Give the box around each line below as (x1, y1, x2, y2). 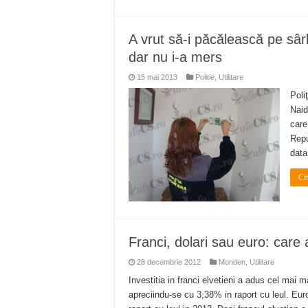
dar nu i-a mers (129, 49, 222, 65)
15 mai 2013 (137, 72, 177, 81)
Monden (219, 257, 245, 266)
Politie (195, 72, 214, 81)
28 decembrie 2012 (137, 257, 201, 266)
